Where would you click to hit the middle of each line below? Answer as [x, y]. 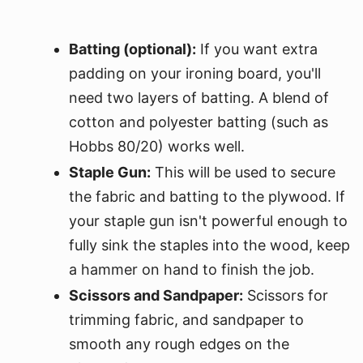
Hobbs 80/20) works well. [157, 146]
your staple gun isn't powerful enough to [208, 221]
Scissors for [286, 295]
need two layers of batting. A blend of [199, 98]
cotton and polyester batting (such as [199, 122]
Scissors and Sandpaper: [156, 295]
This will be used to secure [243, 172]
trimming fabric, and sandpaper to [186, 320]
